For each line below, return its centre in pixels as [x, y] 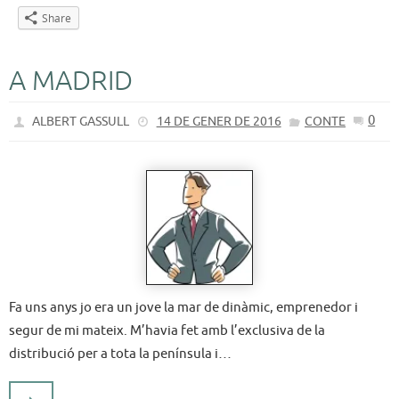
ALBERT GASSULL [81, 122]
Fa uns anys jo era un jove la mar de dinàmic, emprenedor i [183, 307]
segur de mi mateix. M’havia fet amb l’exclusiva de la [167, 330]
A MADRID [71, 81]
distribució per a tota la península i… [120, 353]
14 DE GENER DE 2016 [219, 122]
